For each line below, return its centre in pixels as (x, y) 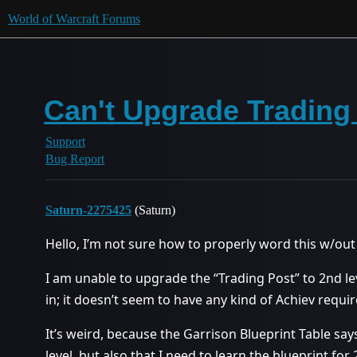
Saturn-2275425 (88, 210)
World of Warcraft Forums (74, 19)
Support (65, 141)
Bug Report (75, 159)
